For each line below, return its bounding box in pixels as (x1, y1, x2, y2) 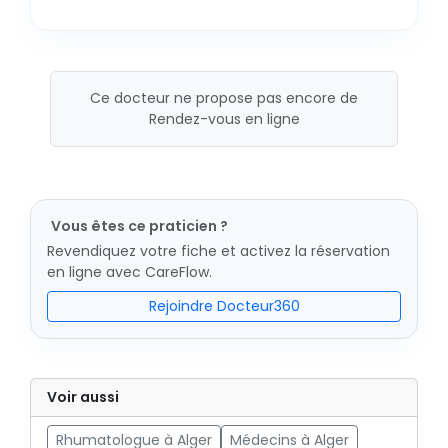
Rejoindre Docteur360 (148, 296, 300, 316)
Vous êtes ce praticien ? (51, 216, 228, 236)
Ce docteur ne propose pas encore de (90, 88, 358, 108)
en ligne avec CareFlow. (47, 262, 212, 282)
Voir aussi (47, 387, 119, 407)
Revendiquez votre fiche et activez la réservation (47, 241, 390, 261)
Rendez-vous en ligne (148, 109, 300, 129)
